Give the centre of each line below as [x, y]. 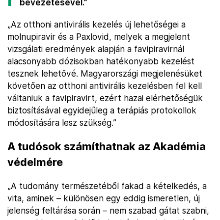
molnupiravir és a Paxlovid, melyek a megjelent [99, 37]
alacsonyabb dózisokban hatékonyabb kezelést [101, 61]
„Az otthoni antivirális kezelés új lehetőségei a [96, 24]
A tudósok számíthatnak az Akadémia [107, 146]
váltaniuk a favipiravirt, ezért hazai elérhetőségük [105, 98]
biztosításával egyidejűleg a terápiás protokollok [102, 110]
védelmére [35, 162]
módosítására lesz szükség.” [62, 123]
